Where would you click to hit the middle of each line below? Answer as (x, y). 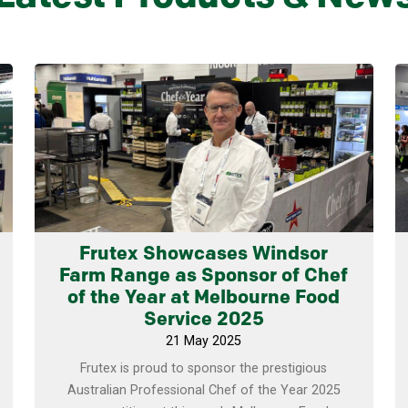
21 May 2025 (204, 342)
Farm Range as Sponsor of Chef (204, 277)
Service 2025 (204, 321)
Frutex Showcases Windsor (204, 255)
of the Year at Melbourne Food (204, 299)
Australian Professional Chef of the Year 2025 (204, 391)
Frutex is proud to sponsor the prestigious (204, 369)
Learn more (204, 84)
